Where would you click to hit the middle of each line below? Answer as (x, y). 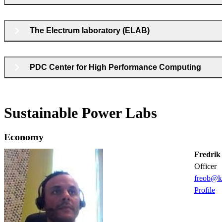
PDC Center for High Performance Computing (115, 67)
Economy (24, 137)
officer (208, 166)
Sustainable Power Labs (81, 112)
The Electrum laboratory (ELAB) (91, 30)
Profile (204, 190)
